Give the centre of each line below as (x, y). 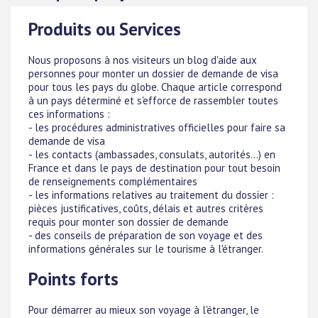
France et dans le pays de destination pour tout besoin (154, 168)
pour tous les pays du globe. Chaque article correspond (155, 87)
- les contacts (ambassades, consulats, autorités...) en (152, 154)
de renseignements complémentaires (113, 181)
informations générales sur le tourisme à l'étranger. (146, 249)
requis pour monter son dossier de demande (128, 222)
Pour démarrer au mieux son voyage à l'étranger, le (144, 309)
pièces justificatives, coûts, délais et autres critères (146, 208)
